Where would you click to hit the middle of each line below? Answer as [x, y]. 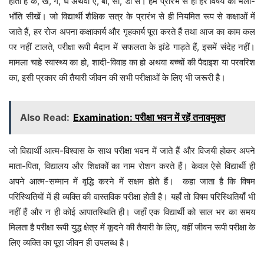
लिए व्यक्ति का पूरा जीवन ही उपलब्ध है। [69, 243]
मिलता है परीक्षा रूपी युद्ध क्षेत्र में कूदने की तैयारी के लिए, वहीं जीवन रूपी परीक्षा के [132, 227]
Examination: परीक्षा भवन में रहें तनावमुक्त [149, 118]
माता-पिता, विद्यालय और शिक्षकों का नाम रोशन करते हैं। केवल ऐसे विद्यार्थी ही [132, 166]
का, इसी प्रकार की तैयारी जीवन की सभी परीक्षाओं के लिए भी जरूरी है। [117, 78]
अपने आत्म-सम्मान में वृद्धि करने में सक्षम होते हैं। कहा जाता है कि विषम [132, 181]
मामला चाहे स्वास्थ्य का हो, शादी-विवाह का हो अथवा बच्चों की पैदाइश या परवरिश [132, 62]
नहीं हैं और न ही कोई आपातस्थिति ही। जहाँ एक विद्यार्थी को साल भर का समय [132, 212]
